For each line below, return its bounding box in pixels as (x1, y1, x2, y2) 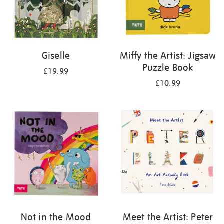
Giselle (41, 49, 70, 61)
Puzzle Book (142, 61, 194, 73)
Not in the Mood (20, 211, 91, 223)
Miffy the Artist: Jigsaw (119, 49, 216, 61)
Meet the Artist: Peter (122, 211, 213, 223)
